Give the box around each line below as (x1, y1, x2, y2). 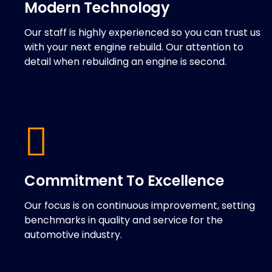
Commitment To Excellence (24, 171, 224, 191)
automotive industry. (24, 228, 123, 242)
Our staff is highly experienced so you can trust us (24, 25, 261, 40)
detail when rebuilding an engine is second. (24, 55, 227, 69)
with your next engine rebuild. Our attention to (24, 40, 244, 55)
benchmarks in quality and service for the (24, 213, 223, 228)
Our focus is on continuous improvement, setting (24, 199, 256, 213)
